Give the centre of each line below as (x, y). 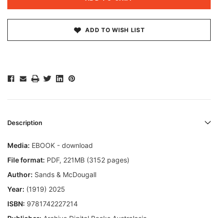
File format (25, 160)
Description (25, 123)
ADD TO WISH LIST (115, 30)
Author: (20, 175)
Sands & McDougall (64, 175)
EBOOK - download (61, 145)
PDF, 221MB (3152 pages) (87, 160)
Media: (18, 145)
